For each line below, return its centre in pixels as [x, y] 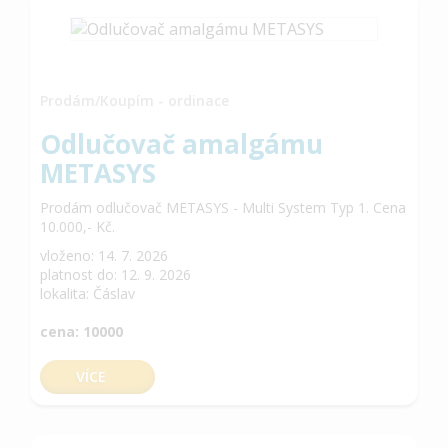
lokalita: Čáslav [87, 293]
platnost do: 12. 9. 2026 [115, 274]
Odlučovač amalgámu [181, 143]
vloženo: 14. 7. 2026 [104, 255]
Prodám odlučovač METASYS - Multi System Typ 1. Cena [223, 207]
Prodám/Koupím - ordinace [134, 100]
